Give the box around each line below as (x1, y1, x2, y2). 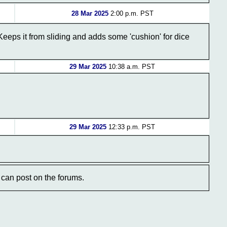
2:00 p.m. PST (108, 10, 154, 17)
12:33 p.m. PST (106, 123, 155, 131)
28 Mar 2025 (71, 10, 108, 17)
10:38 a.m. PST (106, 63, 155, 70)
